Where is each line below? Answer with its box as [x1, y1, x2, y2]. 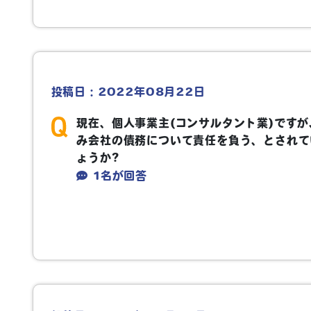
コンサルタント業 [175, 117, 269, 128]
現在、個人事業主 [76, 117, 170, 128]
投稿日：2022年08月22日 [51, 86, 205, 98]
